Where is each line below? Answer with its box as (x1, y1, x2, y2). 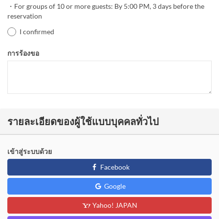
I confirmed (20, 27, 54, 36)
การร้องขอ (7, 48, 39, 57)
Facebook (98, 162, 130, 171)
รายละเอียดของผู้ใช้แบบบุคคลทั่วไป (7, 115, 159, 127)
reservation (7, 11, 42, 20)
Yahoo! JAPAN (90, 200, 137, 209)
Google (102, 181, 126, 190)
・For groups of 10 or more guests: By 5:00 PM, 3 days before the (7, 1, 204, 10)
